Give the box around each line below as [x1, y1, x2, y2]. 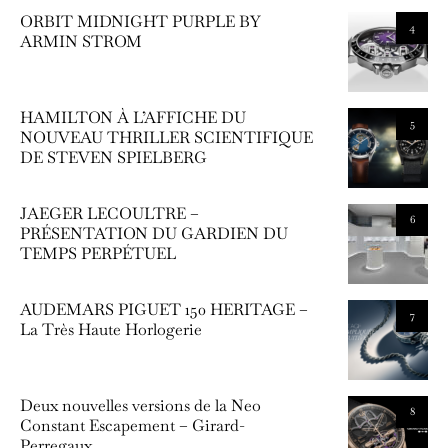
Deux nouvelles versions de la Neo [20, 394, 261, 416]
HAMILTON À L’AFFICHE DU [20, 106, 246, 128]
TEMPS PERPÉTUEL [20, 242, 176, 264]
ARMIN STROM [20, 30, 142, 52]
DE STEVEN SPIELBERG [20, 146, 207, 168]
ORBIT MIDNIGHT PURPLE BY [20, 10, 261, 32]
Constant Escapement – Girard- [20, 414, 245, 436]
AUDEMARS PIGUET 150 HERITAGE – [20, 298, 308, 320]
